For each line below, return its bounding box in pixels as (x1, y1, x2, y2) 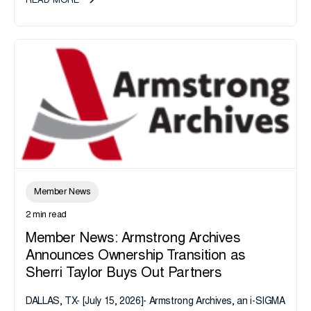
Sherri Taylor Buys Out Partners (26, 267, 222, 281)
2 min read (26, 211, 67, 221)
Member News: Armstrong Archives (26, 232, 241, 246)
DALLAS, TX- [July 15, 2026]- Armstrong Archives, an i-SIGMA (26, 297, 285, 308)
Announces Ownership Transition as (26, 249, 246, 264)
